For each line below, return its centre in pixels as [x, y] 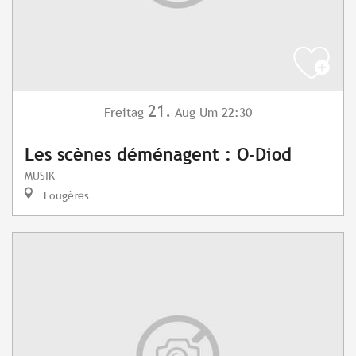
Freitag [124, 113]
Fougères [65, 195]
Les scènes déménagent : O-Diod [158, 155]
